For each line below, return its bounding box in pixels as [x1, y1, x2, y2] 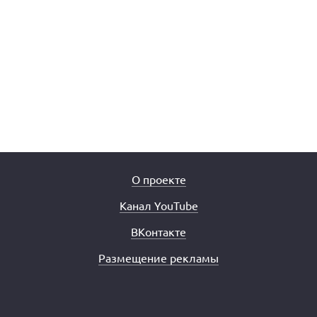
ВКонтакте [131, 224, 186, 238]
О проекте [131, 172, 186, 186]
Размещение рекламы [98, 250, 219, 265]
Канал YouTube [119, 198, 198, 212]
